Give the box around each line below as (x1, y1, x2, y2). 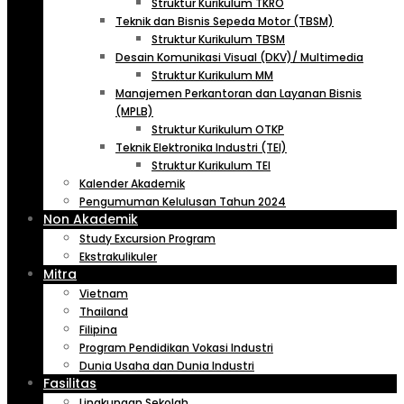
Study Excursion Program (79, 230, 216, 246)
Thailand (79, 303, 128, 319)
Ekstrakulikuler (79, 248, 157, 264)
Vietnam (79, 285, 128, 301)
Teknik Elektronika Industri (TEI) (115, 139, 287, 155)
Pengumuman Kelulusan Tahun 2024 (79, 193, 286, 209)
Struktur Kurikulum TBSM (151, 31, 285, 47)
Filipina (79, 321, 117, 337)
